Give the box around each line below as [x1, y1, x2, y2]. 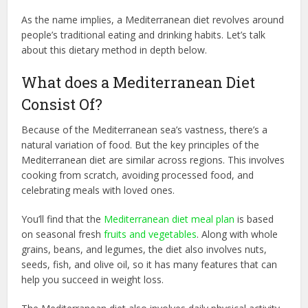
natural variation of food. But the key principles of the [21, 137, 260, 151]
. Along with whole [197, 227, 278, 241]
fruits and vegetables [104, 227, 197, 241]
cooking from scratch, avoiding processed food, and [21, 168, 254, 181]
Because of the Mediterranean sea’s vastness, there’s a [21, 122, 268, 136]
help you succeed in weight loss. [21, 272, 167, 286]
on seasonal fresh [21, 227, 104, 241]
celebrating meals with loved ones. [21, 183, 175, 197]
